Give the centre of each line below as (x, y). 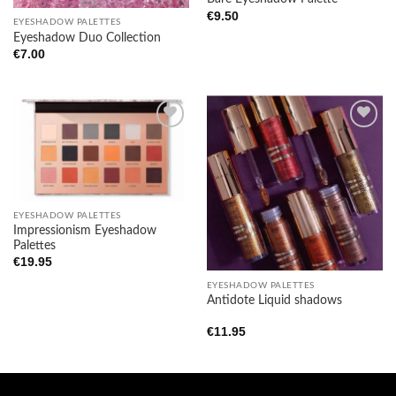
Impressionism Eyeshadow (84, 230)
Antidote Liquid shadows (274, 301)
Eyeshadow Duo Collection (87, 38)
